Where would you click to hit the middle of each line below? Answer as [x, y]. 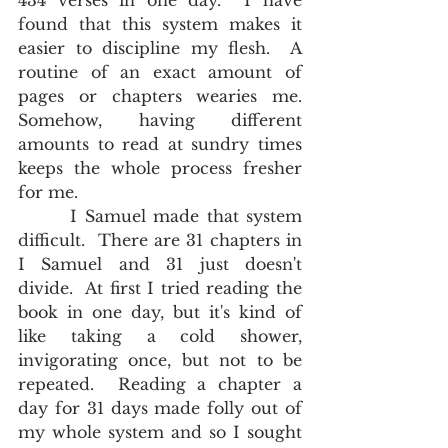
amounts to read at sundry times [160, 144]
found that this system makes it [160, 24]
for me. [48, 192]
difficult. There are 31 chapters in [160, 240]
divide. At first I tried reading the [160, 288]
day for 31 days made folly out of [160, 408]
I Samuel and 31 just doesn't [160, 264]
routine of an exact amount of [160, 72]
